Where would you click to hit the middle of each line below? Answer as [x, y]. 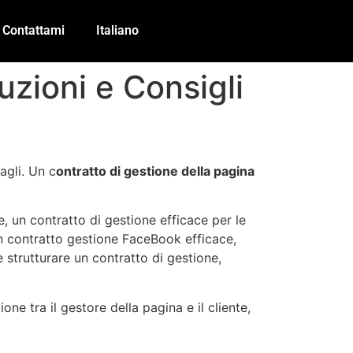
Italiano [118, 31]
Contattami [34, 31]
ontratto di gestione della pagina [155, 171]
